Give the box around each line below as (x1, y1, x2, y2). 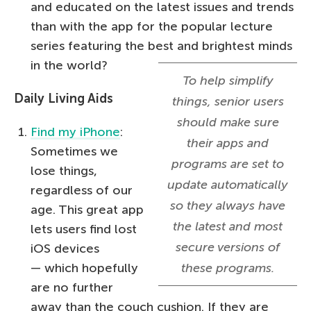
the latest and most (173, 218, 283, 234)
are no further (31, 279, 113, 295)
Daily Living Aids (14, 90, 113, 106)
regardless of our (31, 182, 133, 198)
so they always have (170, 197, 285, 213)
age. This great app (31, 201, 144, 217)
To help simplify (182, 72, 274, 88)
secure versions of (176, 239, 280, 255)
